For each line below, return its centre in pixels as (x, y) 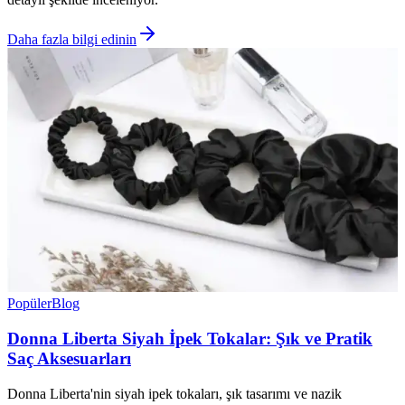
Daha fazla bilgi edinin (72, 40)
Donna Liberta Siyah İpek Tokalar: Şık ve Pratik (190, 338)
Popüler (29, 304)
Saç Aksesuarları (69, 358)
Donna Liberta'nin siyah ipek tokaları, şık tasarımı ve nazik (174, 393)
